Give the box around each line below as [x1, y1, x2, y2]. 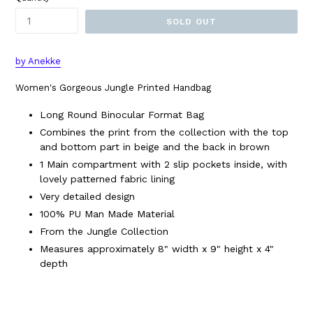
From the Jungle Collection [40, 226, 168, 238]
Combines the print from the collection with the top [40, 126, 289, 138]
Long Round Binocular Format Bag [40, 109, 204, 121]
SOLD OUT [166, 16, 217, 27]
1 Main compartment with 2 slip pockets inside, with [40, 159, 287, 170]
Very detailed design [40, 191, 135, 203]
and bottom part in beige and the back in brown [40, 141, 270, 153]
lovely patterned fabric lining [40, 173, 175, 185]
